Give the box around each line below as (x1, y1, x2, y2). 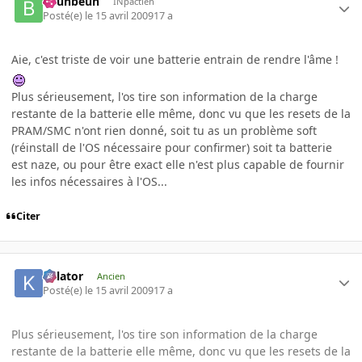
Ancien (96, 269, 125, 282)
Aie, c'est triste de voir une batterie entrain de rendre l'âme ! (11, 52, 339, 68)
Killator (43, 267, 84, 284)
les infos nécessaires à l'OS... (11, 174, 167, 190)
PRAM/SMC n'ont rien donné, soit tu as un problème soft (11, 123, 317, 139)
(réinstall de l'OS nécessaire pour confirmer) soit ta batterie (11, 140, 332, 156)
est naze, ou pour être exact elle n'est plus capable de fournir (11, 157, 344, 173)
